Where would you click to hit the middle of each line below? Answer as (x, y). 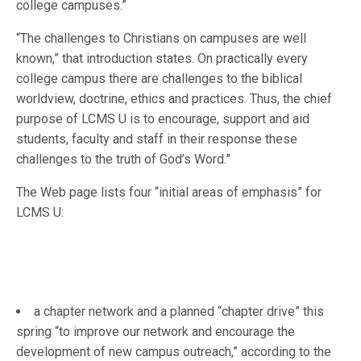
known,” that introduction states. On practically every (162, 58)
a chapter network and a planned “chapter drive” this (179, 311)
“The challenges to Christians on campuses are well (162, 38)
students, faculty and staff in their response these (157, 139)
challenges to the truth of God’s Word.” (124, 159)
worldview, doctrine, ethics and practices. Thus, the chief (174, 99)
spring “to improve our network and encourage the (156, 332)
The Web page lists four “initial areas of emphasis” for (169, 192)
